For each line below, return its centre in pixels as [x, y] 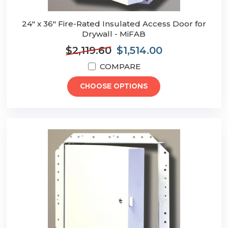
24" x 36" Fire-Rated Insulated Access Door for [114, 24]
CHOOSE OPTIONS [114, 87]
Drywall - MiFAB [114, 34]
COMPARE [120, 67]
